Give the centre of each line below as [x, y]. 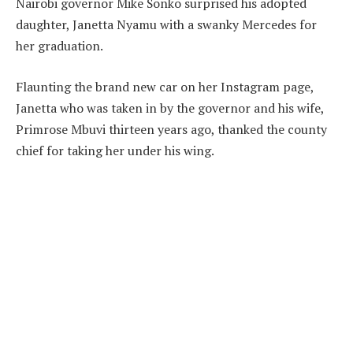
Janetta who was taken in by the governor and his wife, [170, 108]
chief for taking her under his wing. [115, 151]
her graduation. [59, 46]
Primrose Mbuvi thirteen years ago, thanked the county [171, 130]
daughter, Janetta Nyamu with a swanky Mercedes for [166, 25]
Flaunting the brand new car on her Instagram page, [165, 87]
